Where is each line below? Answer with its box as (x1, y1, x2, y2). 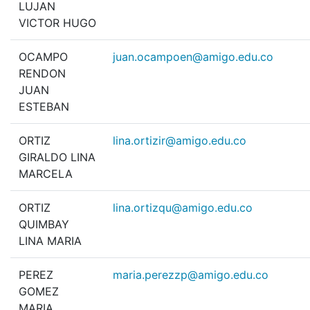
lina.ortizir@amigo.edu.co (113, 134, 246, 148)
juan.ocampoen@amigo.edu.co (113, 50, 273, 64)
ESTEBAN (19, 100, 69, 114)
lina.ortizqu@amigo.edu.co (113, 201, 253, 215)
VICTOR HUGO (19, 16, 96, 30)
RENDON (19, 66, 66, 81)
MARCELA (19, 167, 73, 181)
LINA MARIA (19, 234, 82, 248)
